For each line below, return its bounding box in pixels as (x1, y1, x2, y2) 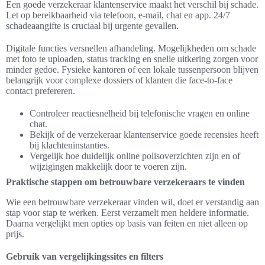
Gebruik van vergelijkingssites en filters (6, 251, 163, 262)
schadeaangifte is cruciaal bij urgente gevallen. (6, 21, 179, 31)
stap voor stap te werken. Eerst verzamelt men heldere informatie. (6, 208, 249, 218)
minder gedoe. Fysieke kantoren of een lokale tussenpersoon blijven (6, 64, 258, 75)
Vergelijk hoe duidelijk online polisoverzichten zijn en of (30, 151, 240, 161)
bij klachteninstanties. (30, 140, 109, 151)
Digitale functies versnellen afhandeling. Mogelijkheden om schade (6, 43, 256, 54)
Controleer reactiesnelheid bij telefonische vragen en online (30, 108, 250, 119)
